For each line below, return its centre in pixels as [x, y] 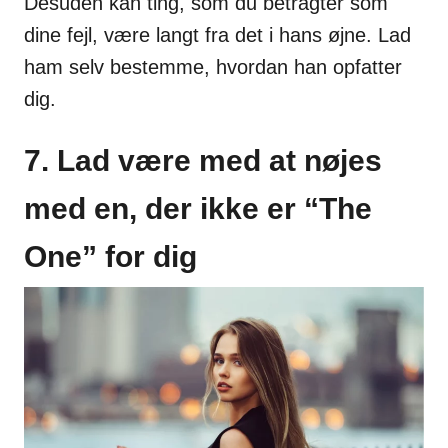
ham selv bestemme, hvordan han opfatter [213, 66]
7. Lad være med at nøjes [203, 160]
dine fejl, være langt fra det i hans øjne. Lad [217, 34]
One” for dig [110, 256]
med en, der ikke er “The [198, 208]
